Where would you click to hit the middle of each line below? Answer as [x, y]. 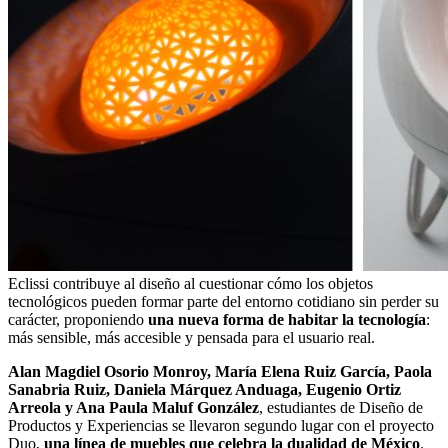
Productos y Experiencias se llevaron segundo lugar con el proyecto [221, 425]
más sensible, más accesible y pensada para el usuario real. [191, 337]
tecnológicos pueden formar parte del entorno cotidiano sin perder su [223, 301]
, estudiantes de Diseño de [341, 407]
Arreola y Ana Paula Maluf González [133, 407]
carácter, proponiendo [78, 319]
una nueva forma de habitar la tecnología [287, 319]
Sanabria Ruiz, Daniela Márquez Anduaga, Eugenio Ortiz [204, 389]
